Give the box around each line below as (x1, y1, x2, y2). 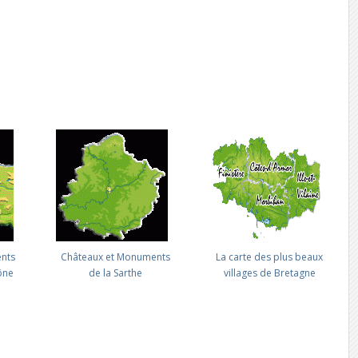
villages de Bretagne (223, 265, 316, 280)
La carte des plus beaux (216, 249, 324, 264)
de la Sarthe (88, 265, 142, 280)
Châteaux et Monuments (60, 249, 170, 264)
